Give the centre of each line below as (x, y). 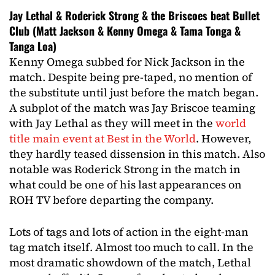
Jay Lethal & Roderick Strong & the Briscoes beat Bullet (134, 15)
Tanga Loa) (33, 46)
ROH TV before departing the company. (111, 200)
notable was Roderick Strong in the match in (125, 169)
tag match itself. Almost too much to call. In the (131, 247)
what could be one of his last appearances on (126, 184)
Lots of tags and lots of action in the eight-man (129, 232)
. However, (223, 138)
